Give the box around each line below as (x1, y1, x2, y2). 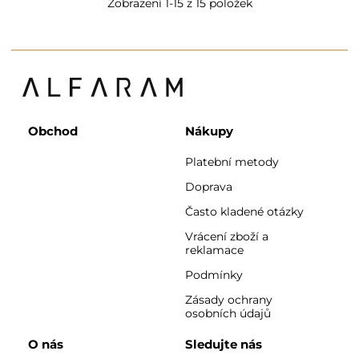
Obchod (28, 123, 78, 139)
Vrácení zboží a (185, 228, 268, 244)
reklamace (185, 242, 244, 257)
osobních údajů (185, 305, 271, 321)
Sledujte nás (185, 336, 262, 352)
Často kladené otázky (185, 204, 304, 219)
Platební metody (185, 154, 279, 169)
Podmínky (185, 267, 243, 282)
